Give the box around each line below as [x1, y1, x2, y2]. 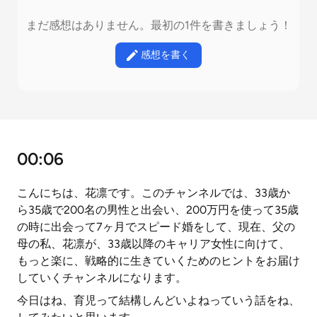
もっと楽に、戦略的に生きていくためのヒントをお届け [17, 254, 300, 267]
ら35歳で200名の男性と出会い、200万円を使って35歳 [17, 203, 299, 217]
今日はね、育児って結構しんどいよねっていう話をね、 [17, 294, 300, 307]
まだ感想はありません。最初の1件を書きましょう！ [25, 18, 292, 32]
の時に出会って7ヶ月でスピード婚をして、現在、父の [17, 220, 295, 234]
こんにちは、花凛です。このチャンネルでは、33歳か [17, 186, 290, 200]
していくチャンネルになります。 [17, 271, 187, 284]
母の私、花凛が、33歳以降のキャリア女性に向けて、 [17, 237, 290, 250]
